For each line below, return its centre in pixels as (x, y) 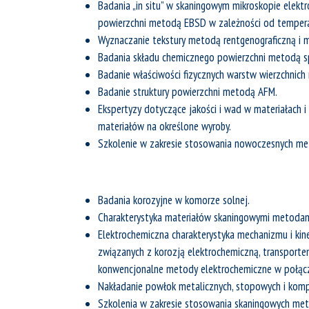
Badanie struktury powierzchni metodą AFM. (188, 92)
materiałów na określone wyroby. (165, 126)
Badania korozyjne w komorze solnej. (174, 200)
